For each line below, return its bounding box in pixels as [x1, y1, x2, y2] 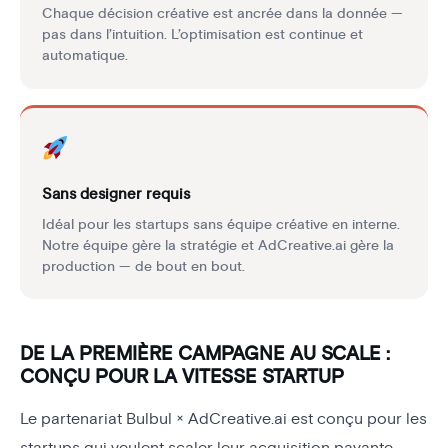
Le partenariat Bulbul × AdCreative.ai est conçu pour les [20, 409, 427, 430]
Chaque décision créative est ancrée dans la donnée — [41, 5, 403, 23]
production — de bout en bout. [41, 257, 245, 275]
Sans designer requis [41, 184, 190, 204]
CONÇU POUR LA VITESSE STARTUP [20, 365, 344, 390]
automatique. [41, 47, 128, 65]
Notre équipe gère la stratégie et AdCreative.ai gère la [41, 236, 394, 254]
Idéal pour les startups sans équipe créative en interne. [41, 215, 400, 233]
